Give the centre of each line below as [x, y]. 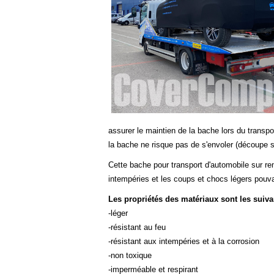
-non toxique [130, 255]
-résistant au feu [137, 227]
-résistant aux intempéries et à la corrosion [184, 241]
